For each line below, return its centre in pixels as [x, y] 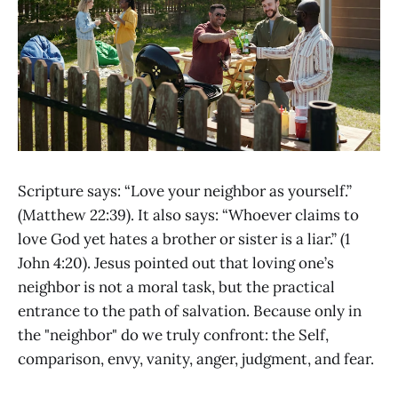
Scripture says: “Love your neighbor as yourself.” [185, 191]
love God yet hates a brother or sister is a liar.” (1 [184, 239]
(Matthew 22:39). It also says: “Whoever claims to [188, 215]
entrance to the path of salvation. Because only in [190, 311]
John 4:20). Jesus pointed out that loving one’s [176, 263]
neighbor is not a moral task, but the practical [176, 287]
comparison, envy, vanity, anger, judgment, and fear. [196, 359]
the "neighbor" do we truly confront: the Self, [173, 335]
